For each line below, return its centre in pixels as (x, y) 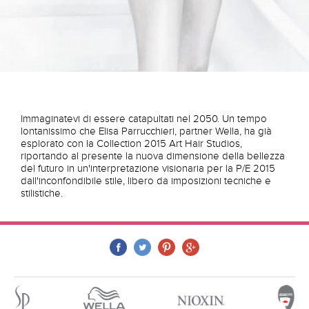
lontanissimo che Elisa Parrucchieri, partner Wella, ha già (146, 131)
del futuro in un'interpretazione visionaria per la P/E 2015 (148, 168)
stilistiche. (42, 193)
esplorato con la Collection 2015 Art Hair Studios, (131, 143)
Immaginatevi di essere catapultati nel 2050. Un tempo (144, 118)
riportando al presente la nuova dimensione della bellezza (153, 156)
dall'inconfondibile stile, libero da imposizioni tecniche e (146, 180)
